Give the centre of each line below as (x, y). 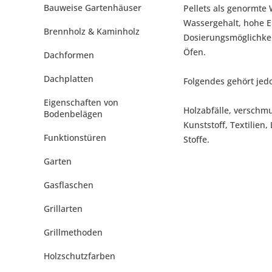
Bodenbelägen (73, 114)
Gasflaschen (69, 185)
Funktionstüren (75, 138)
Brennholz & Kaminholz (92, 31)
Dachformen (69, 55)
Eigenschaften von (81, 102)
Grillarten (63, 209)
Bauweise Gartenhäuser (93, 8)
